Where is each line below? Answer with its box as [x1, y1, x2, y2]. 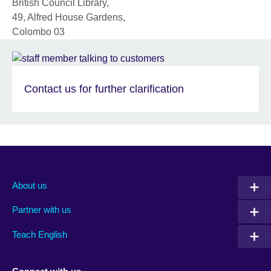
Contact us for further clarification [24, 82, 184, 95]
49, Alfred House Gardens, [12, 12, 125, 23]
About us [12, 180, 47, 191]
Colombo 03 [12, 27, 65, 38]
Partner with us [12, 204, 71, 215]
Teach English [12, 229, 67, 240]
